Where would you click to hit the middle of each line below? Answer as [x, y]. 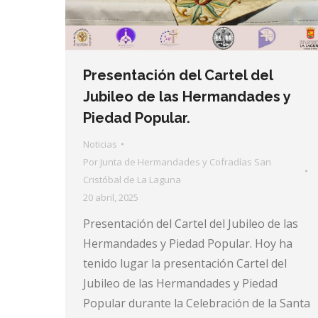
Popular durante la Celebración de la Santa [197, 303]
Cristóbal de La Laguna [132, 179]
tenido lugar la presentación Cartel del [185, 263]
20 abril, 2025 [111, 197]
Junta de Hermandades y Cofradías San [186, 161]
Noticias [100, 144]
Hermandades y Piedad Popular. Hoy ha [188, 243]
